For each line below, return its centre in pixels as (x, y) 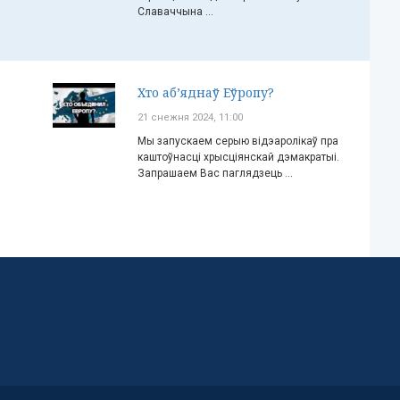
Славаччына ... (175, 12)
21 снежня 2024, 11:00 (190, 117)
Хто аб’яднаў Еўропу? (206, 92)
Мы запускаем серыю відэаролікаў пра (238, 141)
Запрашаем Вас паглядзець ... (215, 173)
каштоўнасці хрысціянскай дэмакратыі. (238, 157)
